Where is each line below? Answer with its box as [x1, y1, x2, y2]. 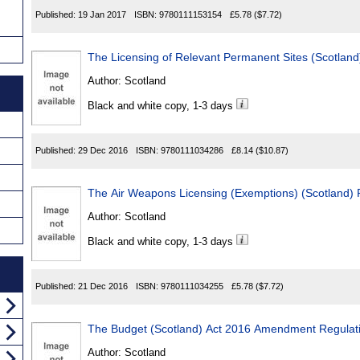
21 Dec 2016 [78, 281, 128, 292]
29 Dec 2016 [78, 145, 128, 156]
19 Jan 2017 [78, 10, 126, 20]
